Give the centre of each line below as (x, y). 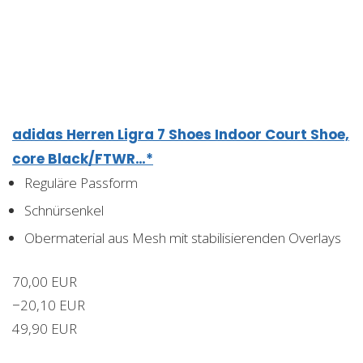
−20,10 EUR (49, 305)
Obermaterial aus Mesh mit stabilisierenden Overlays (183, 237)
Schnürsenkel (64, 210)
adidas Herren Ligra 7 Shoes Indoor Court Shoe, (181, 134)
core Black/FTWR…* (83, 158)
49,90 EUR (45, 328)
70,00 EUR (45, 281)
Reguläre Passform (81, 182)
